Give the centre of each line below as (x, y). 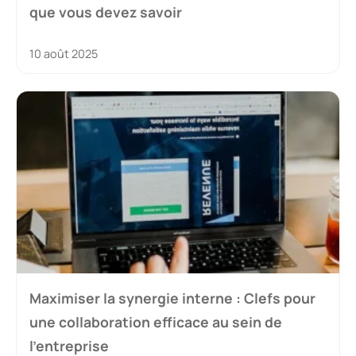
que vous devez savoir (106, 12)
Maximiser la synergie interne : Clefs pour (172, 298)
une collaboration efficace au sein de (156, 321)
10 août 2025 (64, 54)
